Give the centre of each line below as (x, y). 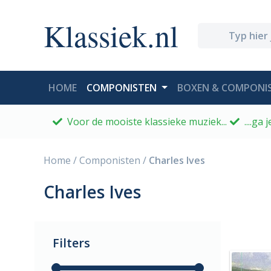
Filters (71, 243)
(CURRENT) (102, 87)
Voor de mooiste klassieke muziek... (146, 122)
